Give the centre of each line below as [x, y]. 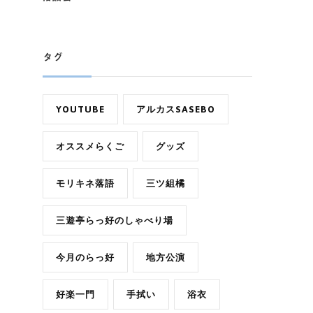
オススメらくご [90, 147]
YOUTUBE [80, 110]
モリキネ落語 [85, 184]
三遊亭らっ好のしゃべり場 [115, 221]
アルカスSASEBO [176, 110]
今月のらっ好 [85, 258]
